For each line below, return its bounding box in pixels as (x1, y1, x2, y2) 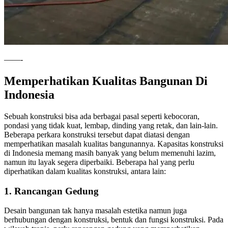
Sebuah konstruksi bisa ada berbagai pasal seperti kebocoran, (4, 111, 199, 121)
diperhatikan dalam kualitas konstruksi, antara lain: (4, 166, 166, 176)
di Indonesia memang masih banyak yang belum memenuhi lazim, (4, 148, 216, 157)
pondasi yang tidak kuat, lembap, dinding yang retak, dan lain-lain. (4, 121, 218, 130)
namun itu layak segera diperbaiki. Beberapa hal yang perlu (4, 157, 194, 166)
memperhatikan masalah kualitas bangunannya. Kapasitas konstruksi (4, 139, 223, 148)
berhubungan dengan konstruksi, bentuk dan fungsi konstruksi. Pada (4, 215, 223, 224)
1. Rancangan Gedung (4, 185, 99, 196)
